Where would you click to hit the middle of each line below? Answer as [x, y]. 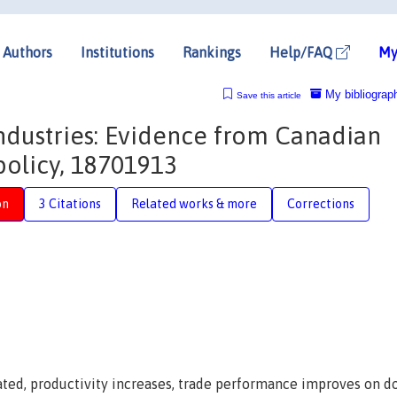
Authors [27, 52]
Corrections [321, 203]
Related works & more [194, 203]
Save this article [269, 95]
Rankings [212, 52]
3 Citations [70, 203]
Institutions [117, 52]
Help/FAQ [303, 52]
